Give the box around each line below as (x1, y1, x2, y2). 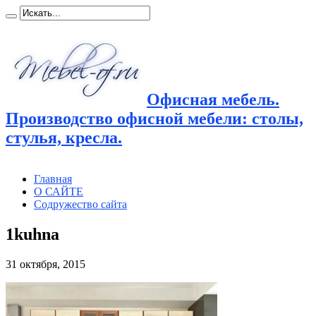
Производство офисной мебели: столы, (6, 109, 303, 128)
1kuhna (6, 224, 59, 243)
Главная (34, 172, 72, 185)
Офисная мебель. (147, 90, 279, 109)
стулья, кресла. (6, 128, 122, 147)
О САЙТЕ (34, 185, 83, 197)
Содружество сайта (34, 197, 127, 210)
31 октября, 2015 (6, 257, 85, 270)
